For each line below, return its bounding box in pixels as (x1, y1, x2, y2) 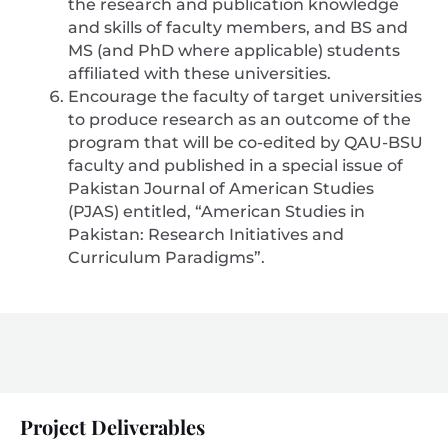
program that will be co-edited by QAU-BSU (68, 133, 423, 153)
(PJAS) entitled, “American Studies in (68, 202, 365, 222)
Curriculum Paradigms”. (68, 248, 265, 268)
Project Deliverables (20, 413, 205, 441)
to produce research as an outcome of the (68, 110, 411, 130)
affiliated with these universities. (68, 64, 331, 84)
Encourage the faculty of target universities (68, 87, 422, 107)
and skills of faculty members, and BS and (68, 18, 408, 38)
